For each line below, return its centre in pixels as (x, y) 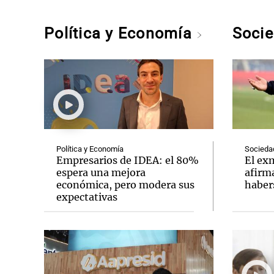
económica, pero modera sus (125, 185)
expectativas (87, 197)
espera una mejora (101, 172)
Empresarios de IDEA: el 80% (128, 160)
